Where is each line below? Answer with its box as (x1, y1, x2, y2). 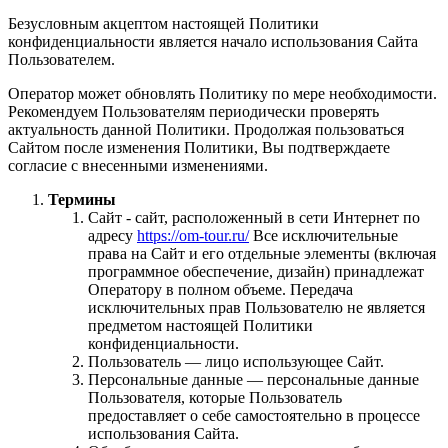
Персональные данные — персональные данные (88, 371, 419, 389)
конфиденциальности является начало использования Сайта (8, 33, 418, 51)
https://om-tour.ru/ (137, 227, 249, 245)
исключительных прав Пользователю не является (88, 299, 425, 317)
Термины (48, 191, 116, 209)
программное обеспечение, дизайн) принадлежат (88, 263, 424, 281)
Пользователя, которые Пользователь (88, 389, 342, 407)
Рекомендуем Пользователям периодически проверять (8, 103, 379, 121)
